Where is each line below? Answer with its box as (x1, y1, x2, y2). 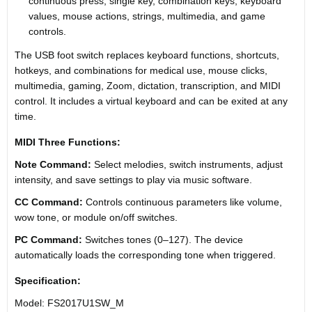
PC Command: (15, 234, 82, 245)
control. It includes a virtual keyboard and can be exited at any (15, 95, 288, 107)
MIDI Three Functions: (15, 136, 120, 148)
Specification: (15, 275, 81, 286)
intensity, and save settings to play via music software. (15, 174, 252, 185)
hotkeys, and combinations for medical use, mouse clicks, (15, 65, 267, 76)
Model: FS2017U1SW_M (15, 297, 124, 309)
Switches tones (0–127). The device (82, 234, 243, 245)
